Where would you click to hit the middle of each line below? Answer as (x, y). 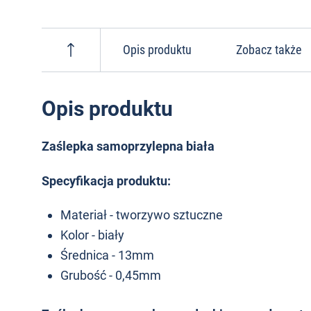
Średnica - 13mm (107, 255)
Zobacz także (269, 50)
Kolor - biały (92, 235)
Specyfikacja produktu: (106, 180)
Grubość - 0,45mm (111, 276)
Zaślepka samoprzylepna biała (128, 146)
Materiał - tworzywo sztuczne (142, 215)
